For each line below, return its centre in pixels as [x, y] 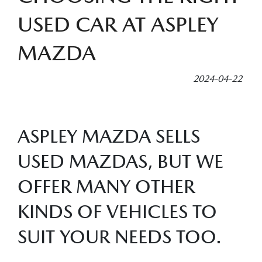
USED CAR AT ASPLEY [118, 24]
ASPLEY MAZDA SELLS [109, 136]
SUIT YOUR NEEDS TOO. [120, 237]
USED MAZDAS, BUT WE [120, 161]
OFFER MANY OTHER [106, 186]
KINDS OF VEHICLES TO [117, 211]
